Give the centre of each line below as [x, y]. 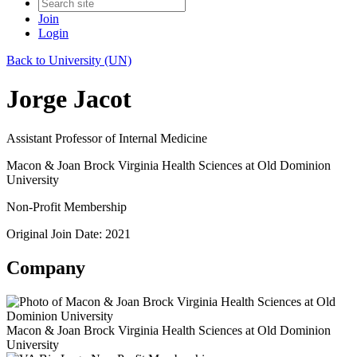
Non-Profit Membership [67, 206]
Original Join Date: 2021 [69, 233]
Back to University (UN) [69, 60]
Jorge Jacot [69, 99]
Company [46, 267]
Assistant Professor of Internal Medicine [107, 138]
